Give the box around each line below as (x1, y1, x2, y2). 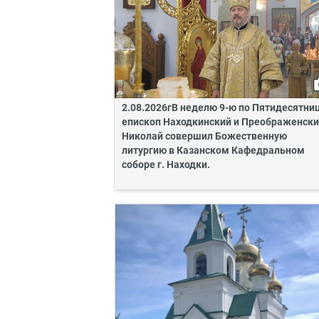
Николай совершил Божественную (122, 130, 287, 143)
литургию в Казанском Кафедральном (122, 145, 305, 157)
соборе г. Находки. (122, 159, 210, 172)
